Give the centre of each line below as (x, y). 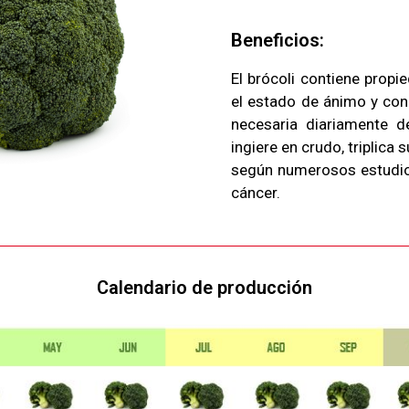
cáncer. (256, 193)
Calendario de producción (204, 288)
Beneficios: (278, 41)
